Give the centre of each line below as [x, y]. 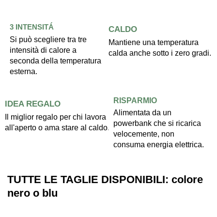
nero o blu [32, 193]
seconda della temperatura [55, 61]
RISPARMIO [135, 100]
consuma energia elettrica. [159, 144]
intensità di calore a [43, 50]
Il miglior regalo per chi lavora [55, 117]
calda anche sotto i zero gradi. [160, 53]
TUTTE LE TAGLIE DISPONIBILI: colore [105, 179]
